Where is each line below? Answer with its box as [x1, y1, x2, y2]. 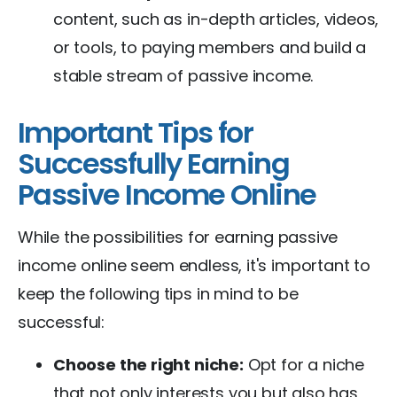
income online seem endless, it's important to [18, 253, 370, 276]
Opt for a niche [243, 353, 364, 376]
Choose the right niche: [53, 353, 244, 376]
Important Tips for [18, 112, 253, 152]
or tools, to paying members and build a [53, 35, 366, 58]
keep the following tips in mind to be [18, 282, 299, 305]
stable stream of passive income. [53, 64, 314, 87]
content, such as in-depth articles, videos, [53, 7, 379, 30]
